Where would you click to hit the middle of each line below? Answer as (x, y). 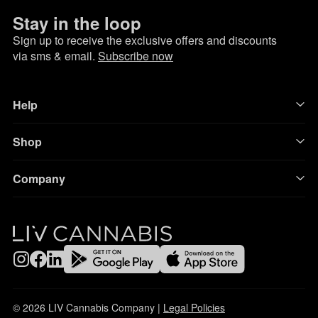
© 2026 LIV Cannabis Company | (88, 308)
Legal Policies (194, 308)
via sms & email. (55, 55)
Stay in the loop (77, 22)
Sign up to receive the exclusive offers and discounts (145, 40)
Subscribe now (136, 55)
